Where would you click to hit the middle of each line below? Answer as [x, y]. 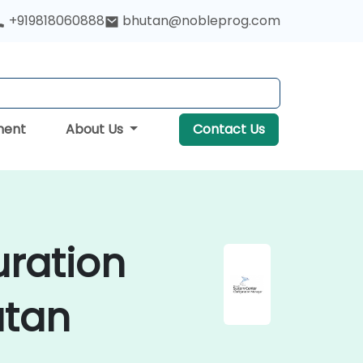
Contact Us [229, 129]
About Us [96, 129]
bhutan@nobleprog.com [201, 21]
